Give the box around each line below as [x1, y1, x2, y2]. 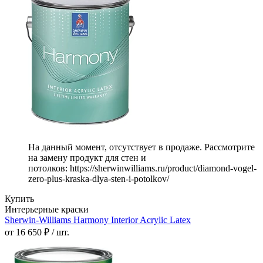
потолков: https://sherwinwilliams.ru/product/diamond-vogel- [28, 163, 257, 174]
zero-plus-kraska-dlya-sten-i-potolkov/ [28, 174, 169, 184]
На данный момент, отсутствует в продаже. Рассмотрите [28, 142, 255, 153]
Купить [5, 194, 34, 204]
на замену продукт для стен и [28, 153, 146, 163]
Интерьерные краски [5, 204, 89, 215]
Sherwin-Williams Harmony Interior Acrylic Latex [5, 215, 191, 225]
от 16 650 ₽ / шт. [5, 227, 69, 238]
